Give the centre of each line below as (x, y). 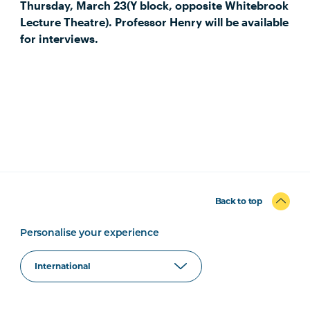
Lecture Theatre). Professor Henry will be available (155, 22)
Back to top (238, 201)
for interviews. (60, 38)
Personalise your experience (90, 234)
